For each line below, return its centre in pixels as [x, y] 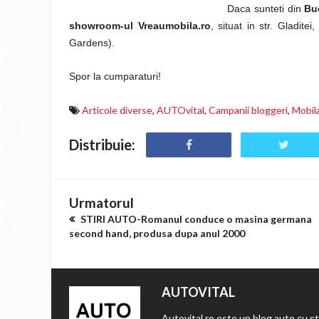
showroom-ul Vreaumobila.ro [140, 26]
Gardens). [92, 43]
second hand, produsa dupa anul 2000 [157, 233]
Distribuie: [102, 145]
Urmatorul [101, 203]
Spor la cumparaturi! [115, 76]
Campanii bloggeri [248, 110]
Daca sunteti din [266, 9]
